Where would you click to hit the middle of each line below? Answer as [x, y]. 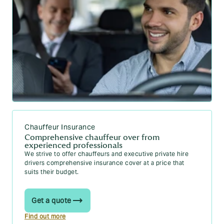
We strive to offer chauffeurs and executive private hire [106, 154]
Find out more [45, 216]
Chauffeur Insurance [60, 127]
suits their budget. [52, 172]
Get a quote [51, 200]
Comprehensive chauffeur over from [92, 137]
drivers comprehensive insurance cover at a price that [104, 163]
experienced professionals [73, 145]
